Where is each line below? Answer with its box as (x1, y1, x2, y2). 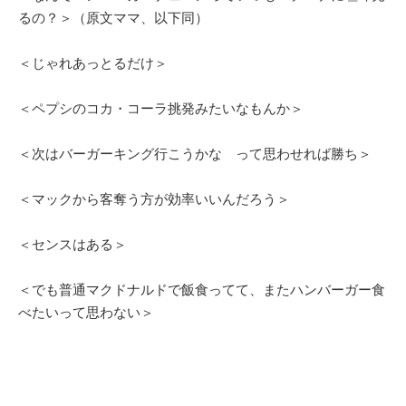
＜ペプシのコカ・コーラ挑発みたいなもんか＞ (18, 100, 304, 116)
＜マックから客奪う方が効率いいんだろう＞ (18, 190, 290, 207)
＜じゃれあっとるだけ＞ (18, 54, 168, 71)
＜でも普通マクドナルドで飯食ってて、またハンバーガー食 (18, 281, 385, 297)
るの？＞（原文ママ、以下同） (18, 9, 208, 25)
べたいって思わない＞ (18, 304, 154, 320)
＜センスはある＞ (18, 236, 127, 252)
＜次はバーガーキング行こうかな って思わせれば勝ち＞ (18, 145, 372, 161)
